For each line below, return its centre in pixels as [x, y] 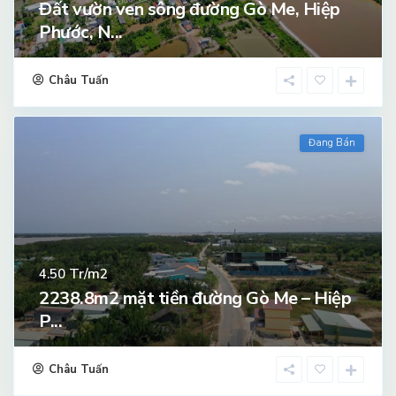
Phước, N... [81, 33]
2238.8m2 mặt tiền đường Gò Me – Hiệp [195, 299]
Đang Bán [332, 143]
